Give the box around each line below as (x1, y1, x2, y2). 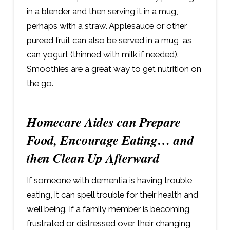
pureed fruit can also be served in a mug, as (26, 34, 191, 45)
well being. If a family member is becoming (26, 204, 189, 215)
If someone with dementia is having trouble (26, 175, 192, 186)
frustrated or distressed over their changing (26, 218, 190, 229)
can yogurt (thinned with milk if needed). (26, 49, 179, 60)
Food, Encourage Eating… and (26, 130, 194, 149)
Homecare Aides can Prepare (26, 112, 181, 131)
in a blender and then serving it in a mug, (26, 6, 178, 16)
